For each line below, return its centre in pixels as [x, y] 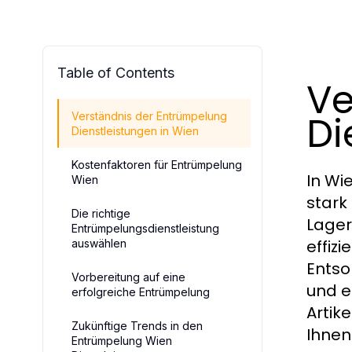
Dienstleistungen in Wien [135, 131]
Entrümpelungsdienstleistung [145, 228]
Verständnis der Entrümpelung [149, 116]
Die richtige [101, 213]
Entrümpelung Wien [122, 341]
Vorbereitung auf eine [128, 277]
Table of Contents [116, 73]
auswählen [99, 243]
